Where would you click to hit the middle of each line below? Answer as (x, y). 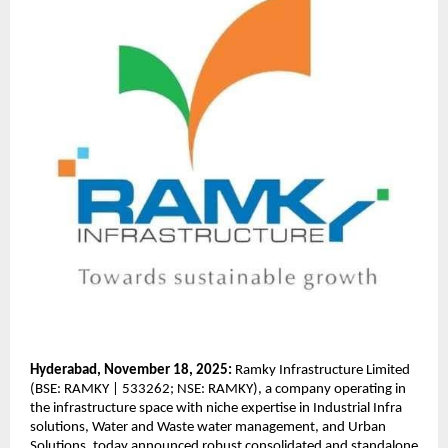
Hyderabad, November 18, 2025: (131, 370)
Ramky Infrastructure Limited (321, 370)
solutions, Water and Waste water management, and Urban (208, 427)
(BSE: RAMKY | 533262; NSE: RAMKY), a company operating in (218, 389)
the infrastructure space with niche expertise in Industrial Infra (216, 408)
